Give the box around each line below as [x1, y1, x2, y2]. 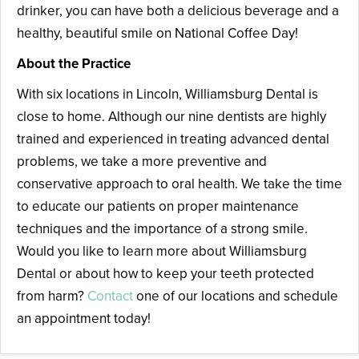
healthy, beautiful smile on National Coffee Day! [17, 23, 298, 42]
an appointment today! [17, 309, 151, 328]
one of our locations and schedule [133, 286, 338, 305]
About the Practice [17, 54, 131, 73]
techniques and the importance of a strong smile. [17, 219, 308, 238]
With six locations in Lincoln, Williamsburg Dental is [17, 84, 318, 103]
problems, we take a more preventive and [17, 151, 267, 171]
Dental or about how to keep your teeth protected [17, 264, 314, 283]
